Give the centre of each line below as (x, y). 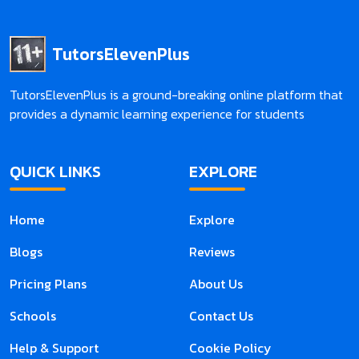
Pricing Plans (48, 284)
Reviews (212, 252)
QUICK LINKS (55, 172)
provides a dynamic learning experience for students (157, 114)
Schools (33, 316)
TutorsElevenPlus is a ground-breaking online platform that (176, 95)
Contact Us (221, 316)
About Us (216, 284)
